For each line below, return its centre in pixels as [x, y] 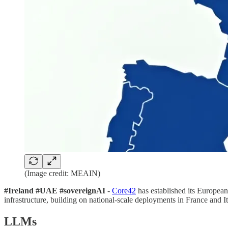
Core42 [124, 191]
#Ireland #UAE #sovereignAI [56, 191]
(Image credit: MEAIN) [62, 174]
